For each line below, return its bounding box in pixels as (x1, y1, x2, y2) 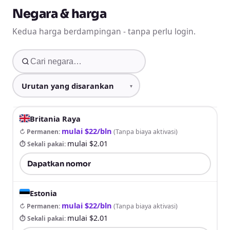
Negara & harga (12, 6, 107, 22)
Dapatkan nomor (27, 159, 91, 168)
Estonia (29, 187, 57, 198)
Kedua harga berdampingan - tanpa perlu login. (12, 26, 196, 37)
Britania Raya (29, 113, 81, 124)
